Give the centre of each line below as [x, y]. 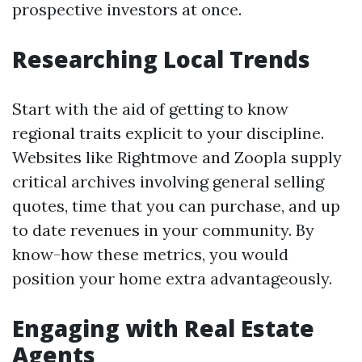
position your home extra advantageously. [172, 278]
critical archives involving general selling [168, 181]
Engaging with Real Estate [163, 328]
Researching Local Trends [161, 59]
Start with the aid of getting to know [150, 109]
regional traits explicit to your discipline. [168, 133]
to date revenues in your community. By [163, 230]
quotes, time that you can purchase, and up [176, 206]
